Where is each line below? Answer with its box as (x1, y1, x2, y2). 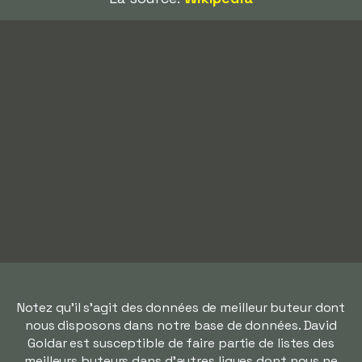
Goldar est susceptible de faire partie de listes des (27, 335, 335, 351)
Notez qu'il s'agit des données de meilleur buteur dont (16, 299, 346, 316)
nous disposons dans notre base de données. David (24, 317, 338, 334)
